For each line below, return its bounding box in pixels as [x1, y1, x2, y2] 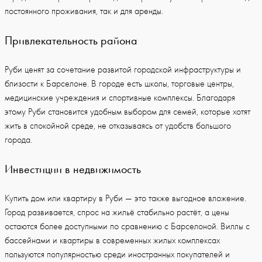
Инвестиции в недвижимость [5, 161, 141, 176]
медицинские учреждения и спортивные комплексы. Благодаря [5, 92, 235, 103]
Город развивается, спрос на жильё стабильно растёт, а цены [5, 206, 229, 218]
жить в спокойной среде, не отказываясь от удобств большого [5, 120, 231, 131]
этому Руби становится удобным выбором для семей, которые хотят [5, 106, 250, 117]
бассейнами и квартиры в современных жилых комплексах [5, 235, 220, 246]
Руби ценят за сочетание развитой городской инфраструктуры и [5, 64, 241, 75]
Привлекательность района [5, 33, 137, 47]
